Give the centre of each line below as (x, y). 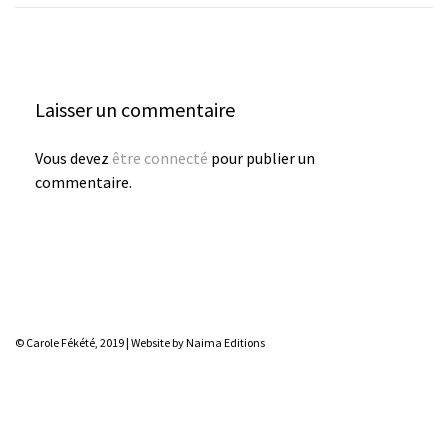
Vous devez (73, 158)
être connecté (160, 158)
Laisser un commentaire (135, 109)
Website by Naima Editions (198, 342)
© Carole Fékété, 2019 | (73, 342)
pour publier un (261, 158)
